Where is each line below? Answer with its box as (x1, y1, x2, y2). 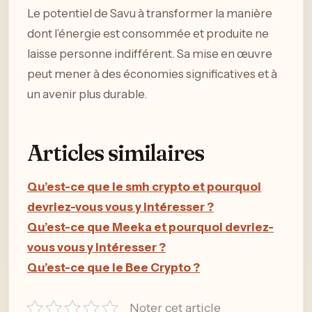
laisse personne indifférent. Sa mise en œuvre (27, 46, 272, 61)
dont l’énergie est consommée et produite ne (27, 26, 269, 40)
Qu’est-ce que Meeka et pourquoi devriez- (27, 219, 274, 234)
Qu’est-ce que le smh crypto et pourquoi (27, 179, 261, 194)
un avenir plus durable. (27, 86, 147, 101)
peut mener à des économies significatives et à (27, 66, 277, 81)
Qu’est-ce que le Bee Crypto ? (27, 260, 200, 274)
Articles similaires (27, 139, 204, 167)
